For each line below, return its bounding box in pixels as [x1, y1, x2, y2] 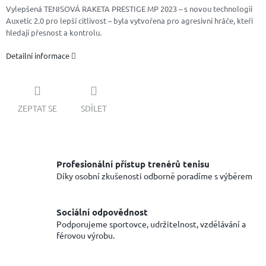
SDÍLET [81, 102, 107, 113]
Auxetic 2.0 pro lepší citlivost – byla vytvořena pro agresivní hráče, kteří [6, 15, 253, 26]
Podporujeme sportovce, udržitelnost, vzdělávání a [56, 218, 246, 229]
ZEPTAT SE [18, 102, 57, 113]
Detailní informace [6, 50, 69, 61]
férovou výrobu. [56, 229, 115, 240]
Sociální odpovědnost [56, 205, 148, 218]
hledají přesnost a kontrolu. [6, 27, 102, 38]
